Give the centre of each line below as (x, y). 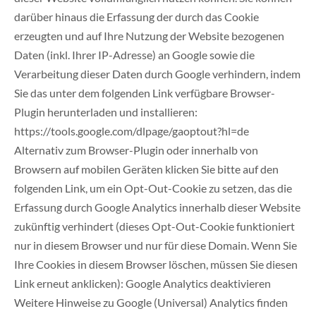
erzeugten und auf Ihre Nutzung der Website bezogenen (149, 36)
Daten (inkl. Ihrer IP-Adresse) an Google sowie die (134, 55)
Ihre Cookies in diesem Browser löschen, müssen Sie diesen (156, 265)
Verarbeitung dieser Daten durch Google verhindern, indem (157, 74)
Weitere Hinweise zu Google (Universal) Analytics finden (151, 303)
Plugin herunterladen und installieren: (106, 112)
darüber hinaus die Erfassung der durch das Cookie (136, 17)
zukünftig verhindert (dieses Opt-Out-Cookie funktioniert (154, 226)
